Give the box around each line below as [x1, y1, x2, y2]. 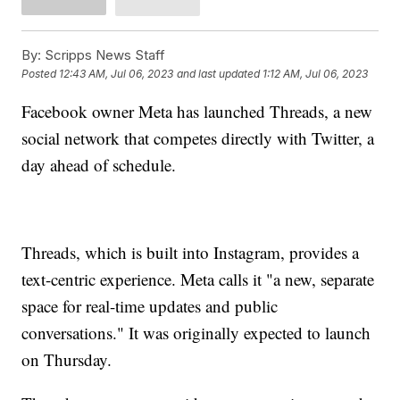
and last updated [177, 66, 261, 80]
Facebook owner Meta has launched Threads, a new [21, 99, 373, 122]
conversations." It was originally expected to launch [21, 321, 371, 344]
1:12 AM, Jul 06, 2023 [262, 66, 369, 80]
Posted [21, 66, 60, 80]
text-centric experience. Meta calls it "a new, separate [21, 267, 375, 290]
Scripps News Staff [41, 46, 166, 63]
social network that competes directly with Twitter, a [21, 126, 375, 149]
